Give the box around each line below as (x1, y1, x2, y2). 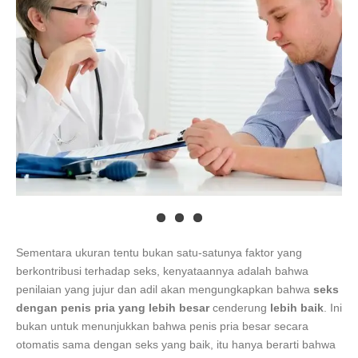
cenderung (209, 300, 270, 314)
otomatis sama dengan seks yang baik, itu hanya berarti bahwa (16, 337, 336, 351)
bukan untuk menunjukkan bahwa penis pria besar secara (16, 319, 308, 332)
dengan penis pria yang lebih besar (16, 300, 209, 314)
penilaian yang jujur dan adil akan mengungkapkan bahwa (16, 282, 313, 296)
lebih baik (270, 300, 324, 314)
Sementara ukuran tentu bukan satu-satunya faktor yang (16, 245, 302, 259)
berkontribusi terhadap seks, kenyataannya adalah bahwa (16, 264, 308, 277)
